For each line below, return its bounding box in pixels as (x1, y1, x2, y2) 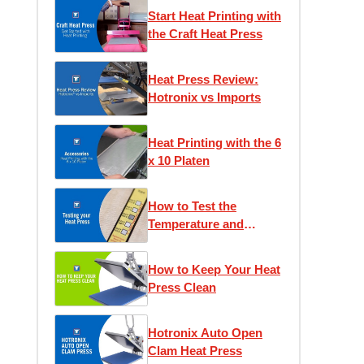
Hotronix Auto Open (148, 326, 262, 340)
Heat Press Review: (148, 72, 258, 86)
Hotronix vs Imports (148, 90, 261, 104)
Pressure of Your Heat (148, 235, 273, 249)
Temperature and (148, 217, 244, 231)
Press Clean (148, 280, 216, 294)
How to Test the (148, 199, 236, 213)
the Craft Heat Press (148, 27, 262, 41)
